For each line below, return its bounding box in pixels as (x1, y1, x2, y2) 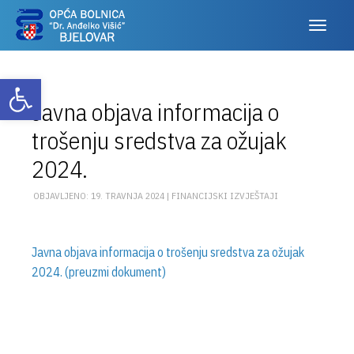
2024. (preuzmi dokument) (32, 264, 166, 280)
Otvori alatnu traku (7, 70, 59, 103)
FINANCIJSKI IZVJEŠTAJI (171, 190, 278, 201)
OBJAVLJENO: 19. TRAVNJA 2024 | (33, 190, 171, 201)
